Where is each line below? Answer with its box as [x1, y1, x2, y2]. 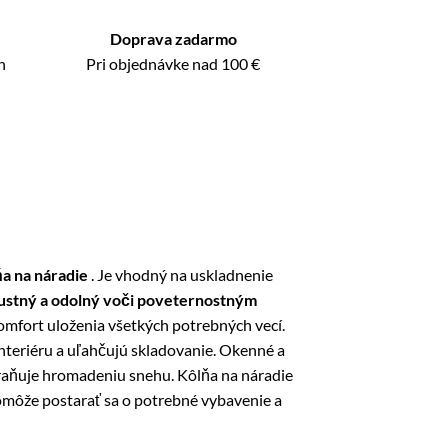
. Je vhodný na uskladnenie [88, 265, 273, 284]
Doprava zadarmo [109, 29, 237, 48]
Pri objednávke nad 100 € [86, 54, 261, 73]
